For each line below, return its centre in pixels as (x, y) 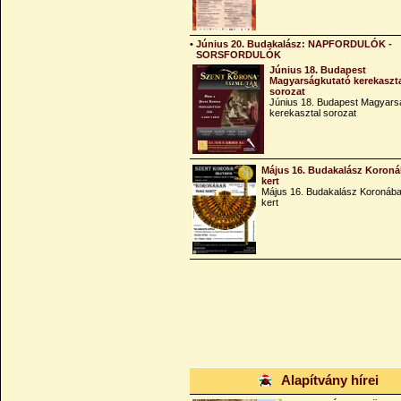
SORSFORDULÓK (239, 55)
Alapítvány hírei (330, 380)
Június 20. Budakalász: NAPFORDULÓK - (294, 44)
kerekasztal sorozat (313, 113)
